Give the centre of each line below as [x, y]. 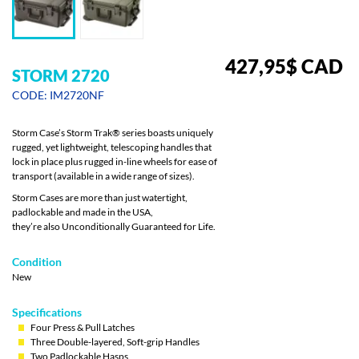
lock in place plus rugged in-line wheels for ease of [115, 162]
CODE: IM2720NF [58, 95]
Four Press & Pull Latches [82, 328]
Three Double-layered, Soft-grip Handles [115, 342]
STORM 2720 [61, 75]
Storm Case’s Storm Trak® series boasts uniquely [113, 133]
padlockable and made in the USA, [83, 212]
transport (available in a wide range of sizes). [103, 176]
